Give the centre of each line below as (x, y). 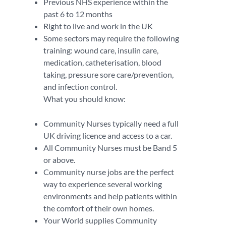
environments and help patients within (110, 196)
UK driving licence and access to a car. (108, 135)
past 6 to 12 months (78, 14)
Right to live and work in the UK (98, 26)
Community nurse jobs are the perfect (109, 172)
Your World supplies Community (100, 220)
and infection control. (80, 87)
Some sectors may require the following (111, 38)
